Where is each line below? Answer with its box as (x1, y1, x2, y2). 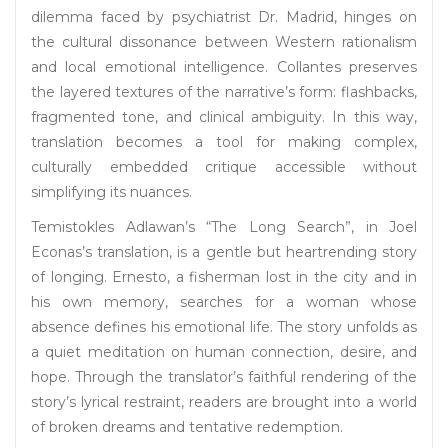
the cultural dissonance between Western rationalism (31, 33, 417, 52)
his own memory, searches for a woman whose (31, 293, 417, 312)
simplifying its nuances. (31, 183, 192, 202)
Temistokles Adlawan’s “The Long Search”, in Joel (31, 218, 417, 237)
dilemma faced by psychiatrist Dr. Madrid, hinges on (31, 8, 417, 27)
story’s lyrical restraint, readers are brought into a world (31, 393, 417, 412)
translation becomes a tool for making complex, (31, 133, 417, 152)
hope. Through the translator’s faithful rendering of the (31, 368, 417, 387)
